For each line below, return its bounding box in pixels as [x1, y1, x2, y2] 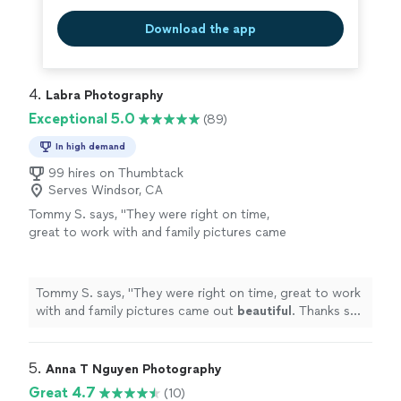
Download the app [145, 21, 256, 37]
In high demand [55, 141, 125, 152]
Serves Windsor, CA [48, 183, 163, 198]
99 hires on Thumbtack [48, 166, 183, 181]
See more [222, 243, 278, 258]
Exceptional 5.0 [29, 110, 135, 127]
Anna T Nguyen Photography [46, 362, 222, 377]
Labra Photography [46, 88, 164, 103]
